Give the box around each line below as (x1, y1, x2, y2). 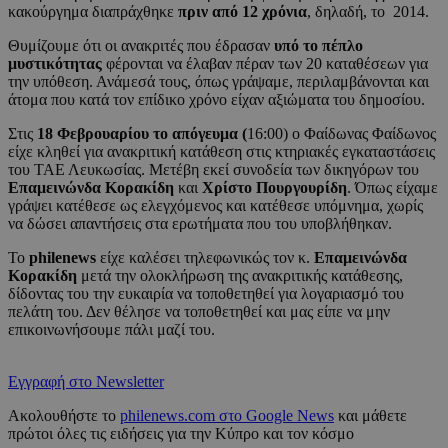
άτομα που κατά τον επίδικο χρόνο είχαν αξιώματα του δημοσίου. (8, 91, 425, 109)
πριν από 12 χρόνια (178, 3, 307, 21)
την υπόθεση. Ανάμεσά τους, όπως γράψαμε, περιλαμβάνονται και (8, 73, 429, 91)
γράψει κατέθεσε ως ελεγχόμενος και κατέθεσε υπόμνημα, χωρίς (8, 197, 423, 215)
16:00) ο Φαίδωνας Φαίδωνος (247, 125, 436, 143)
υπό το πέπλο (274, 37, 363, 55)
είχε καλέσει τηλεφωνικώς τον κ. (96, 249, 314, 267)
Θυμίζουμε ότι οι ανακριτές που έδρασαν (8, 37, 274, 55)
